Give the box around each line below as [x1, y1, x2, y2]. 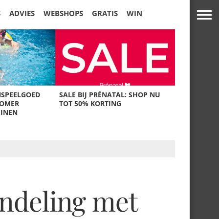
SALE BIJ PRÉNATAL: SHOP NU [59, 90, 161, 99]
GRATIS [92, 8, 118, 18]
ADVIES [9, 8, 35, 18]
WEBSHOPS [44, 8, 83, 18]
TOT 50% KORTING [59, 99, 122, 108]
